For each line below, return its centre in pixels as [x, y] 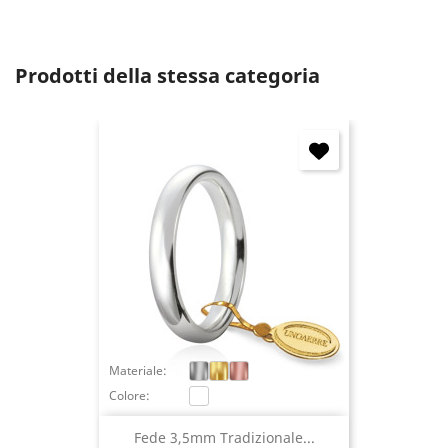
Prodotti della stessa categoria [167, 75]
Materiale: [138, 370]
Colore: [129, 395]
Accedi [360, 23]
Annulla [94, 23]
